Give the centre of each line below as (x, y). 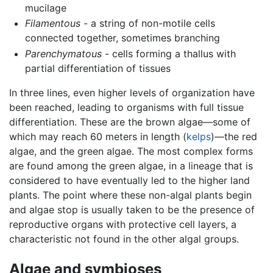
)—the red (234, 136)
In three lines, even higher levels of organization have (132, 92)
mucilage (45, 8)
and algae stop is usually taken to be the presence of (132, 209)
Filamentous (52, 23)
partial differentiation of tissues (97, 68)
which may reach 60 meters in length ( (98, 136)
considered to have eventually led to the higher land (129, 180)
